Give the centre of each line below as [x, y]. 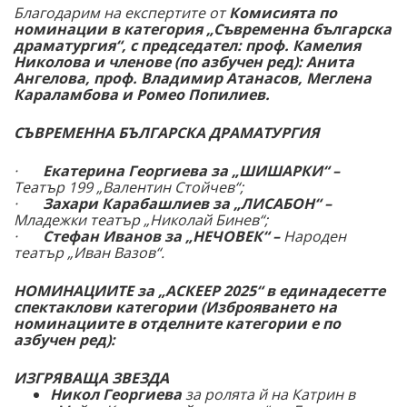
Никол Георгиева [116, 395]
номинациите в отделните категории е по [177, 324]
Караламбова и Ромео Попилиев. [142, 95]
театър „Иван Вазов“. [91, 253]
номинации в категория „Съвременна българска [203, 30]
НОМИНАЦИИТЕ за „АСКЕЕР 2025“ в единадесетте [199, 291]
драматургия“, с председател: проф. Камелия [187, 46]
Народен [315, 237]
